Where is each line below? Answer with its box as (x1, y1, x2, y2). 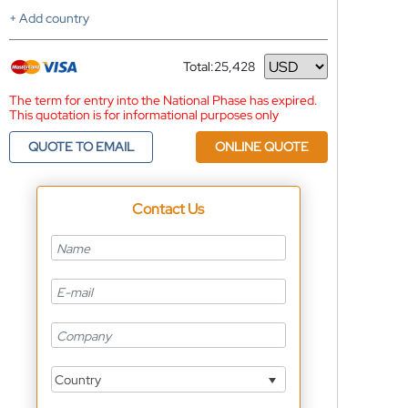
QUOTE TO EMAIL (27, 138, 134, 155)
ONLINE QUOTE (214, 138, 309, 155)
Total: (182, 58, 214, 75)
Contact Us (132, 199, 205, 219)
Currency (182, 65, 236, 82)
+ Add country (8, 10, 89, 26)
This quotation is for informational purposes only (8, 107, 279, 123)
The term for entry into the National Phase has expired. (8, 92, 318, 108)
